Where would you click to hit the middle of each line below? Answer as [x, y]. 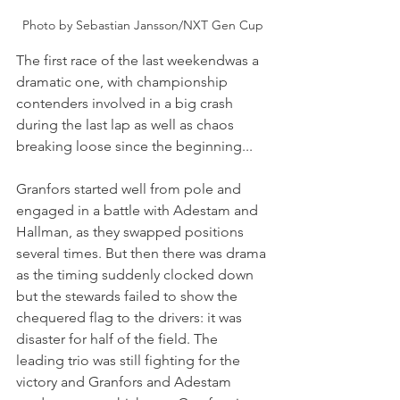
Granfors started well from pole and [130, 188]
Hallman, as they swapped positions [132, 231]
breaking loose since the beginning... [134, 146]
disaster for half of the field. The [119, 338]
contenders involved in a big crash [126, 103]
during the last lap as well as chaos [127, 124]
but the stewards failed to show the [129, 296]
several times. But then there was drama [143, 253]
